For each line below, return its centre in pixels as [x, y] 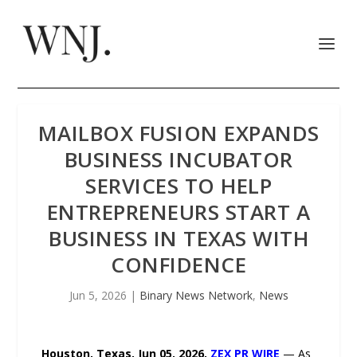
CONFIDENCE [178, 265]
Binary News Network [196, 295]
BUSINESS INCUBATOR [178, 159]
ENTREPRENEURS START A [178, 212]
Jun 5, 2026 [98, 295]
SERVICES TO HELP [178, 186]
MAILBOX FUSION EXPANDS [178, 133]
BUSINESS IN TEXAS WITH [178, 238]
